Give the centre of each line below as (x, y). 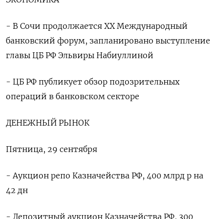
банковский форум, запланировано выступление (108, 41)
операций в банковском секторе (73, 96)
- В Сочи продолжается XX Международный (97, 26)
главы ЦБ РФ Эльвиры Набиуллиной (80, 55)
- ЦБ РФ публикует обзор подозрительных (93, 82)
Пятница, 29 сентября (52, 149)
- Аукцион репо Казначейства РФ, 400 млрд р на (105, 175)
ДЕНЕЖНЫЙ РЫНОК (48, 123)
